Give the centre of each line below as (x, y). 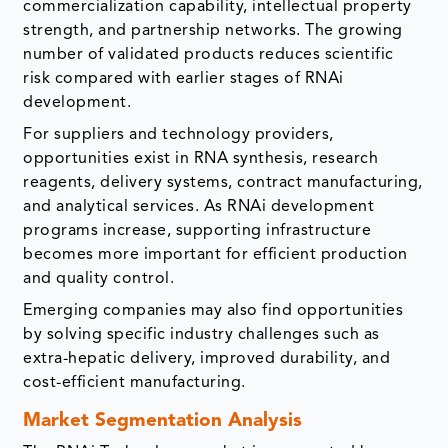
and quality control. (99, 278)
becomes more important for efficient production (215, 254)
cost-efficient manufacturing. (134, 382)
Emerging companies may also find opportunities (213, 310)
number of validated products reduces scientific (208, 54)
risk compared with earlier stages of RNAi (183, 78)
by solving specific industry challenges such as (201, 334)
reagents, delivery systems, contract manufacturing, (223, 182)
